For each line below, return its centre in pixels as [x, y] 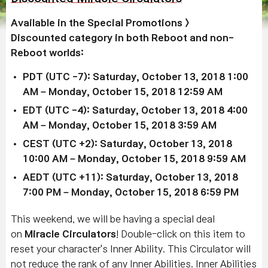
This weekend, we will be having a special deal [113, 219]
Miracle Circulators [70, 234]
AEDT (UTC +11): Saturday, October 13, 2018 [130, 177]
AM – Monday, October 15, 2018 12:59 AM [123, 92]
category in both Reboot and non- [151, 38]
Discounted [40, 38]
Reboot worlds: [47, 53]
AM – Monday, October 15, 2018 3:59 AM [120, 125]
